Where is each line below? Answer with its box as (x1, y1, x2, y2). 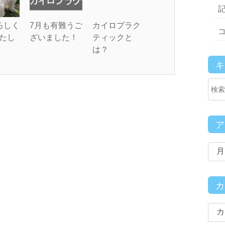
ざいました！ (29, 33, 78, 42)
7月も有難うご (29, 21, 82, 30)
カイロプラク (92, 21, 141, 30)
